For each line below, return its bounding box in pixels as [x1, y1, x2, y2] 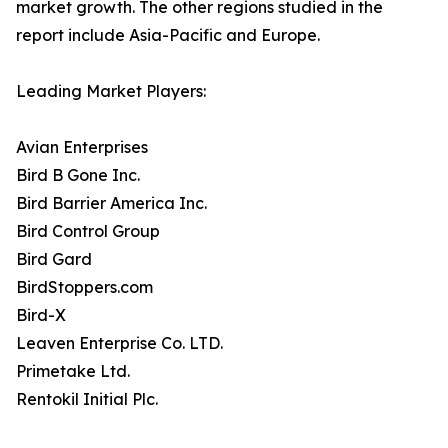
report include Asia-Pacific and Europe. [16, 25, 320, 46]
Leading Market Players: [16, 81, 206, 102]
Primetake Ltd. [16, 361, 130, 382]
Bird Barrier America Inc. [16, 193, 207, 214]
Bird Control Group [16, 221, 160, 242]
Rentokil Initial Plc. [16, 389, 158, 410]
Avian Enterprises [16, 137, 148, 158]
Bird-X [16, 305, 66, 326]
